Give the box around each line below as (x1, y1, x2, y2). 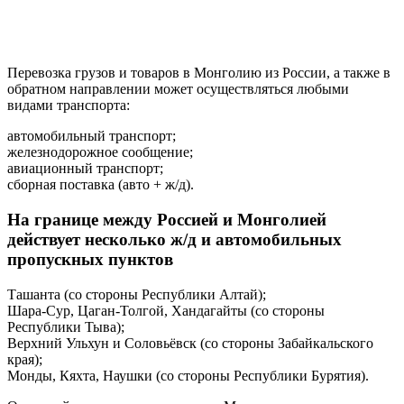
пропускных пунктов (7, 249, 173, 269)
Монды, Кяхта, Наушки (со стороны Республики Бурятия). (7, 367, 369, 383)
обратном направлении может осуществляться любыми (7, 81, 349, 97)
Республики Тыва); (7, 318, 124, 335)
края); (7, 351, 42, 367)
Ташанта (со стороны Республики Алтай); (7, 286, 266, 302)
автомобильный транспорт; (7, 128, 176, 144)
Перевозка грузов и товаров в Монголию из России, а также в (7, 65, 390, 81)
